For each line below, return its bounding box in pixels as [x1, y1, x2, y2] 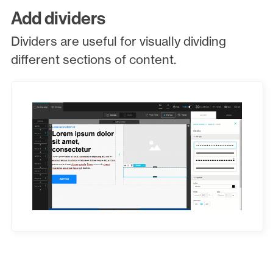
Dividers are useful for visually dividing [10, 34, 226, 49]
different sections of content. [10, 52, 179, 68]
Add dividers [10, 6, 108, 29]
